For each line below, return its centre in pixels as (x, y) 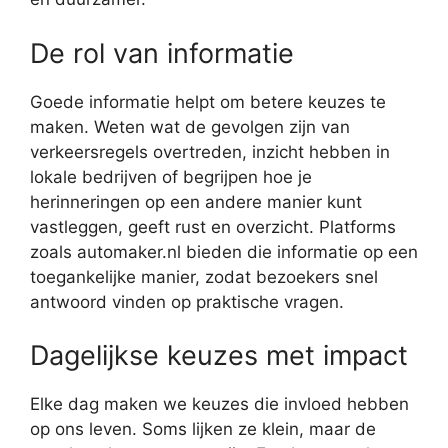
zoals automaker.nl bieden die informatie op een (224, 251)
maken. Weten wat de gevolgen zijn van (190, 126)
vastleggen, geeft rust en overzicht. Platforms (213, 226)
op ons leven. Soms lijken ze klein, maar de (203, 429)
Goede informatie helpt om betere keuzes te (208, 101)
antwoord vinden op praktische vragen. (187, 301)
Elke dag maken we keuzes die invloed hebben (219, 404)
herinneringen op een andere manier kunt (196, 201)
